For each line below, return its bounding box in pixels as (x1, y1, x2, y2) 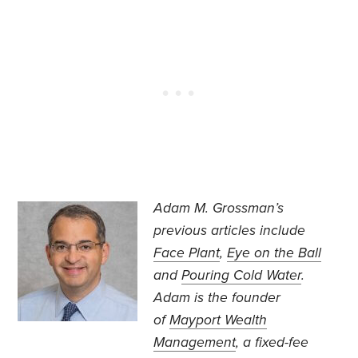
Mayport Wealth (169, 312, 268, 329)
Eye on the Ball (227, 245, 322, 262)
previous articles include (153, 222, 306, 240)
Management (153, 334, 237, 352)
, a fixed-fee (236, 334, 309, 352)
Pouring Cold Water (181, 267, 302, 284)
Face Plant (153, 245, 221, 262)
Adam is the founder (153, 289, 281, 307)
